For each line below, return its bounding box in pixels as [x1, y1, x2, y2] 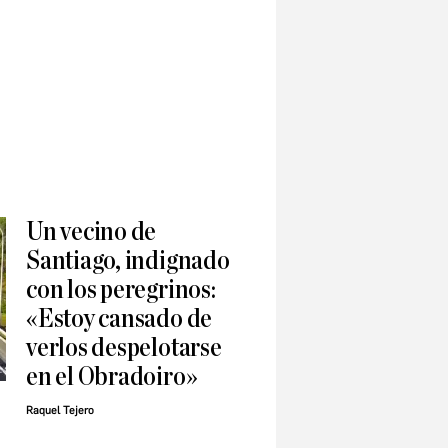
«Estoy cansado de [26, 305, 213, 333]
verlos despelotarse [26, 334, 222, 362]
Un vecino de [26, 218, 157, 246]
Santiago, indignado [26, 247, 230, 275]
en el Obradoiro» [26, 363, 198, 391]
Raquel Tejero [26, 404, 94, 418]
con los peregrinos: [26, 276, 216, 304]
